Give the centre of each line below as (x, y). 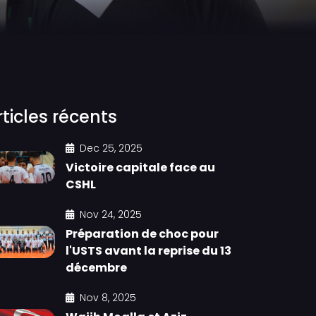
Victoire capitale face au (140, 168)
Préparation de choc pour (142, 234)
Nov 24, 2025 (111, 214)
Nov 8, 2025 (108, 298)
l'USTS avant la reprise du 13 (148, 251)
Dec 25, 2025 (111, 148)
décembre (96, 268)
